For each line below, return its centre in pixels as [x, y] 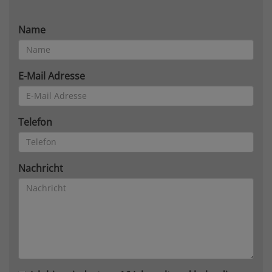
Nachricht [41, 168]
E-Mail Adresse [52, 76]
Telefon [35, 122]
